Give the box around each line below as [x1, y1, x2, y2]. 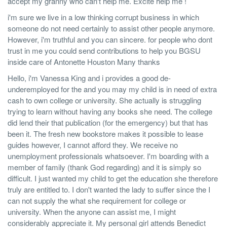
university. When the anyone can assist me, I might [8, 206, 176, 217]
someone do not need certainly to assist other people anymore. [8, 23, 215, 33]
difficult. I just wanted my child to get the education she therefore [8, 173, 218, 183]
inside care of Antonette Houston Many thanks [8, 56, 160, 67]
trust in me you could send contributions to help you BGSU [8, 45, 201, 56]
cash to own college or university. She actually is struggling [8, 95, 201, 105]
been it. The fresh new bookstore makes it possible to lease [8, 128, 203, 139]
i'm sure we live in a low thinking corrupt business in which [8, 12, 199, 22]
